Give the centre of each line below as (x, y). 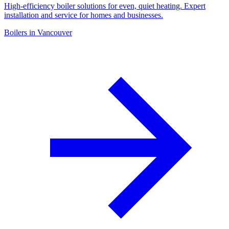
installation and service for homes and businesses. (84, 15)
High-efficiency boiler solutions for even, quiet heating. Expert (105, 6)
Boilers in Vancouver (38, 32)
